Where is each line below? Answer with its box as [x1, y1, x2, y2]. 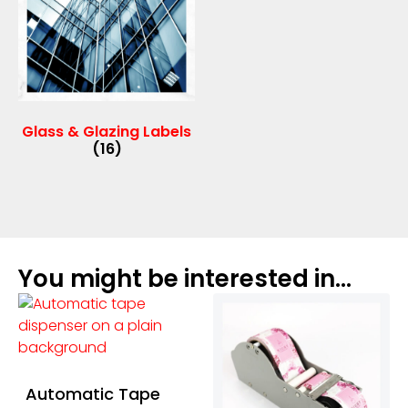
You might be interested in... [18, 261, 352, 295]
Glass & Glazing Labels [22, 120, 191, 142]
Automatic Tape [25, 382, 160, 405]
